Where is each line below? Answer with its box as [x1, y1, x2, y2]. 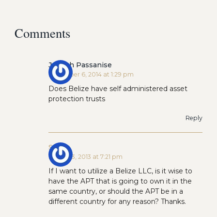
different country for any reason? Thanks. [48, 197, 186, 206]
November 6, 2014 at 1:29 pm [48, 70, 134, 78]
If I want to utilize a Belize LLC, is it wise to [48, 166, 192, 175]
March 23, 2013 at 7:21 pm [48, 153, 123, 160]
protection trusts [48, 94, 105, 103]
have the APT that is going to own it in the [48, 176, 192, 186]
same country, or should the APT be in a [48, 186, 183, 196]
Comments [15, 24, 70, 41]
